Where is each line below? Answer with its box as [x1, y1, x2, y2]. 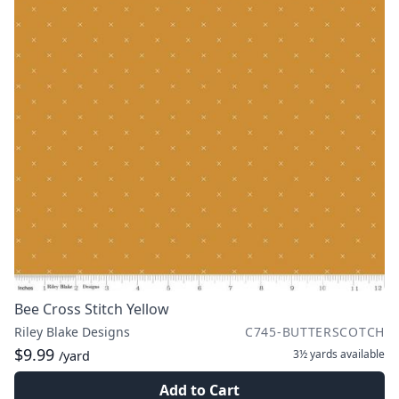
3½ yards [293, 346, 338, 362]
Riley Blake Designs [14, 323, 130, 340]
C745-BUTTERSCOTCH [245, 323, 385, 340]
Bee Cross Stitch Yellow [14, 299, 169, 319]
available [338, 346, 385, 362]
